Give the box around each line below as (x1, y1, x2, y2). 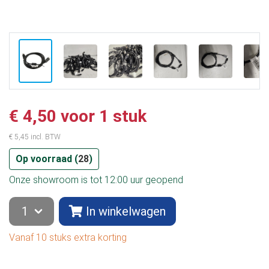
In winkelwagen (86, 204, 166, 219)
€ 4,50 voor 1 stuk (9, 106, 147, 127)
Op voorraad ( (16, 153, 78, 165)
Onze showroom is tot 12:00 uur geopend (9, 174, 183, 186)
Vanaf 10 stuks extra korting (9, 232, 127, 244)
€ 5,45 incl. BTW (9, 133, 61, 142)
